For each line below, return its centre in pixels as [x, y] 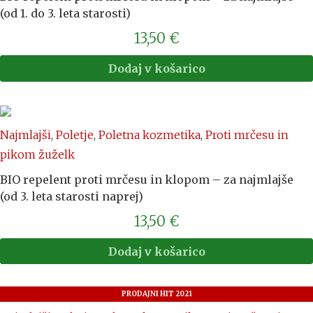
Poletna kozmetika [150, 134]
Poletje [75, 134]
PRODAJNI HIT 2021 [156, 294]
